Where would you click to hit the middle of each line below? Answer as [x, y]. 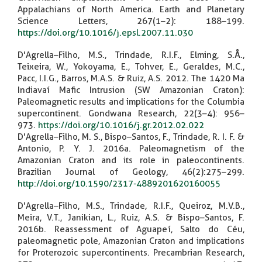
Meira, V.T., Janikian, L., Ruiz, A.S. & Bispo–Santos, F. [131, 217]
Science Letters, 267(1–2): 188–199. [131, 21]
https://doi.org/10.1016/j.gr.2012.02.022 [121, 125]
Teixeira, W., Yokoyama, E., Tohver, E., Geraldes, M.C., [131, 66]
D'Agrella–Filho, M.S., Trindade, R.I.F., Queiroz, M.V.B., [131, 206]
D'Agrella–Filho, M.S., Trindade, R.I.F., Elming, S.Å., [131, 55]
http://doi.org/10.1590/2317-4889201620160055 [119, 183]
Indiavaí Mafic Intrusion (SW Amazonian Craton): [131, 90]
